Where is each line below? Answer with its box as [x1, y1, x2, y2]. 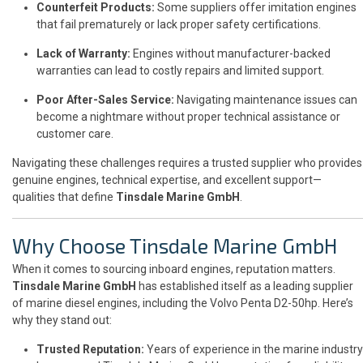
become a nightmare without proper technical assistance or [36, 110, 340, 124]
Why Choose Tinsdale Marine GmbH [12, 233, 337, 258]
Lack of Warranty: [36, 47, 130, 61]
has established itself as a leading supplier [136, 280, 353, 293]
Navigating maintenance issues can [174, 93, 357, 107]
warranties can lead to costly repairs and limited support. [36, 64, 324, 78]
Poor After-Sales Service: [36, 93, 174, 107]
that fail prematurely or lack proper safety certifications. [36, 18, 321, 32]
